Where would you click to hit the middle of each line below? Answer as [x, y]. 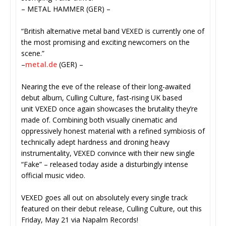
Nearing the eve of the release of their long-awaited [106, 87]
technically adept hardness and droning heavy [95, 142]
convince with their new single [146, 153]
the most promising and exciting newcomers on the [105, 42]
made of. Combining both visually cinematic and [99, 120]
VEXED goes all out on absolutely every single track [104, 198]
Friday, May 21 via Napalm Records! [81, 220]
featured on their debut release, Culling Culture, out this [111, 209]
